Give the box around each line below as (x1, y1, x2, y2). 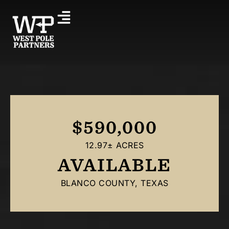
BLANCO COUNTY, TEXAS (60, 178, 169, 188)
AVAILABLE (58, 153, 171, 175)
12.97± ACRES (85, 140, 144, 150)
